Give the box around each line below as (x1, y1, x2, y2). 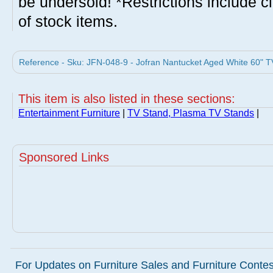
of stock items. (18, 13, 118, 30)
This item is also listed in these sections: (18, 92, 235, 105)
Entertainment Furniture (18, 108, 120, 118)
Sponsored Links (19, 151, 109, 164)
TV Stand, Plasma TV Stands (127, 108, 254, 118)
